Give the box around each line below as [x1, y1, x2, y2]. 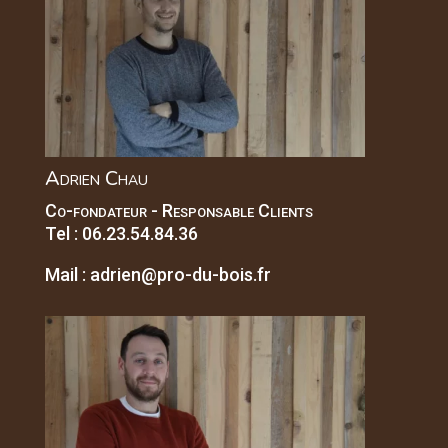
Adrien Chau [44, 164, 148, 192]
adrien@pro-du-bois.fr [89, 263, 271, 285]
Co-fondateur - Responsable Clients [44, 199, 313, 221]
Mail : [44, 263, 90, 285]
